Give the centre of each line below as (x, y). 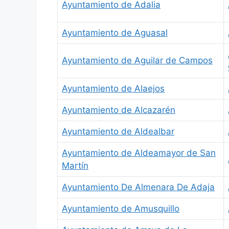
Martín (75, 165)
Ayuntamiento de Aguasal (115, 32)
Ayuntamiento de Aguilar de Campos (137, 60)
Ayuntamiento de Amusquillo (121, 208)
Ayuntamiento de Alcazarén (119, 110)
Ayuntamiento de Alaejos (113, 88)
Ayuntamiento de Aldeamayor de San (139, 153)
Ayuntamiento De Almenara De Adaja (138, 187)
